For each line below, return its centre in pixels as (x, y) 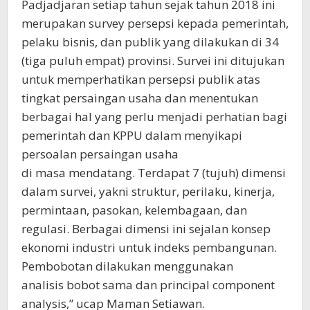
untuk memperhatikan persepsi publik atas (141, 80)
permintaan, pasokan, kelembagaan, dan (134, 210)
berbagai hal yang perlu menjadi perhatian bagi (154, 117)
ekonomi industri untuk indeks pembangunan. (149, 248)
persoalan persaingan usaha (100, 154)
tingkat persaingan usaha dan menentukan (140, 98)
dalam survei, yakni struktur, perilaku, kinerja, (148, 192)
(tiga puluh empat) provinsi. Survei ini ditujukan (153, 61)
